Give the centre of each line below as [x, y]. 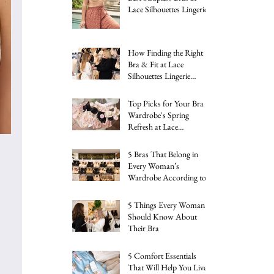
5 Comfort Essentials [162, 255]
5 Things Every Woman [166, 205]
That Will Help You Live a [170, 267]
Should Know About [162, 216]
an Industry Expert [158, 189]
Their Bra [143, 228]
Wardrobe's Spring [158, 115]
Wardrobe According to [167, 177]
